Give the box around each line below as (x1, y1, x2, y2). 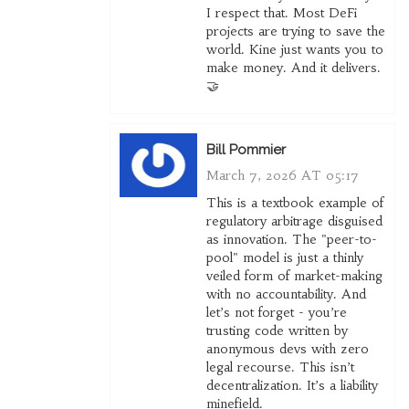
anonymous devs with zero (205, 341, 369, 358)
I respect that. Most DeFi (205, 5, 357, 22)
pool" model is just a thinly (205, 249, 363, 267)
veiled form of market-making (205, 267, 383, 285)
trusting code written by (205, 322, 348, 340)
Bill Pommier (205, 142, 286, 159)
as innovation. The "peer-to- (205, 231, 377, 248)
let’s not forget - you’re (205, 304, 347, 321)
